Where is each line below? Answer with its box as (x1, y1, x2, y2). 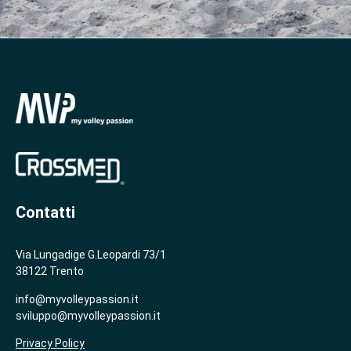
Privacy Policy (16, 336, 85, 349)
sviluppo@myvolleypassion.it (16, 309, 161, 322)
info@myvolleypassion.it (16, 292, 139, 306)
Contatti (16, 202, 75, 222)
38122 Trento (16, 265, 84, 278)
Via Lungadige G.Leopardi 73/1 (16, 248, 166, 262)
